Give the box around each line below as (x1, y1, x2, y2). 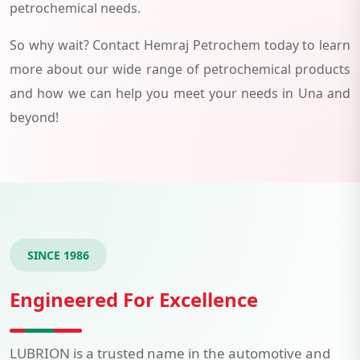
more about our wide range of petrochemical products (10, 59, 350, 78)
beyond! (10, 108, 59, 126)
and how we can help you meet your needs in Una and (10, 84, 350, 102)
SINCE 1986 (27, 247, 89, 263)
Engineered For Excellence (10, 285, 258, 313)
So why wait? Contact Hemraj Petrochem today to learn (10, 35, 350, 54)
